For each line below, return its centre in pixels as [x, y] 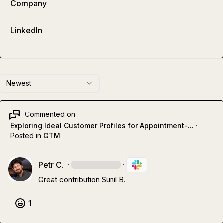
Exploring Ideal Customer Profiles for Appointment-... [102, 125]
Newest [19, 83]
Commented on [50, 114]
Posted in [26, 135]
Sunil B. [114, 179]
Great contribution [70, 179]
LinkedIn [26, 31]
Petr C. [51, 165]
